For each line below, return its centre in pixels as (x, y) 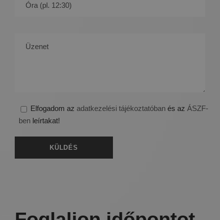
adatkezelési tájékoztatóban (121, 109)
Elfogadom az (54, 109)
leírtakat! (45, 121)
